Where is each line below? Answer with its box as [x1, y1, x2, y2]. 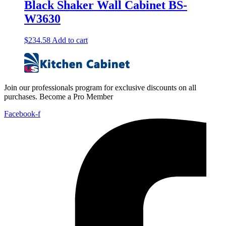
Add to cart [52, 35, 88, 44]
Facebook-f [4, 109, 40, 118]
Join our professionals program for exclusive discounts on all [4, 83, 196, 92]
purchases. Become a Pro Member [4, 92, 113, 101]
